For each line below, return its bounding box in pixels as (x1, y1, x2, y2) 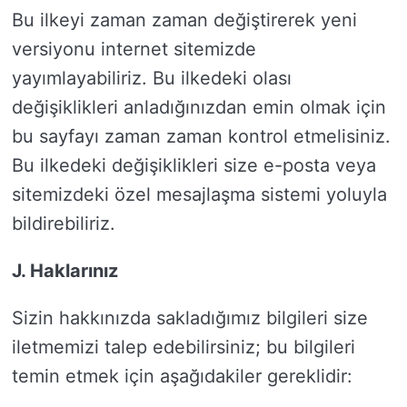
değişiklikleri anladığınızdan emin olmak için (12, 96, 386, 118)
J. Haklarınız (12, 260, 118, 282)
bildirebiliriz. (12, 213, 115, 234)
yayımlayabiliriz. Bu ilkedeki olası (12, 67, 292, 89)
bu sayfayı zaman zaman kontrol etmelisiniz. (12, 125, 391, 147)
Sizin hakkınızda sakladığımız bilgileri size (12, 307, 368, 329)
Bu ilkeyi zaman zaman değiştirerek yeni (12, 9, 357, 31)
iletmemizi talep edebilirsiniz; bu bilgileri (12, 336, 355, 358)
